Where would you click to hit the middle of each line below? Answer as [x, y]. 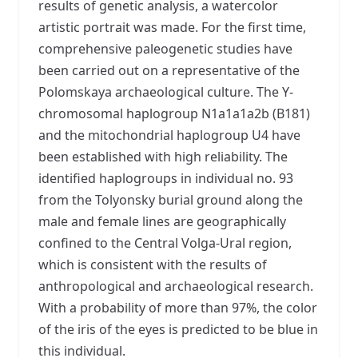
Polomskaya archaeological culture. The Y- [166, 91]
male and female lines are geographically [162, 221]
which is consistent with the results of [153, 264]
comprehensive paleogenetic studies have [165, 48]
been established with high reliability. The [163, 156]
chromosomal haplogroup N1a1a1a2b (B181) [174, 113]
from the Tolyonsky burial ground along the [171, 199]
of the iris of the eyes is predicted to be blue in [178, 329]
